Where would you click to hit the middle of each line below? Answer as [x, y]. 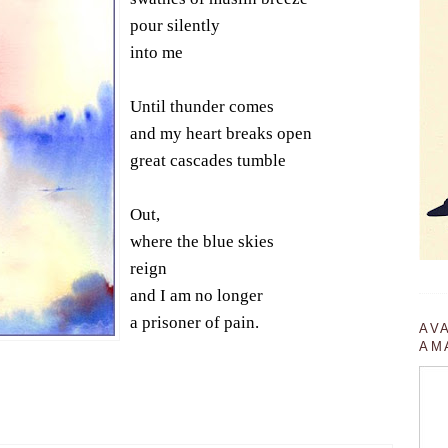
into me [156, 52]
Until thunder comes [201, 106]
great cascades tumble [207, 160]
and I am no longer [196, 295]
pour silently [174, 25]
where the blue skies [201, 241]
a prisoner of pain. [194, 322]
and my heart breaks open [220, 133]
